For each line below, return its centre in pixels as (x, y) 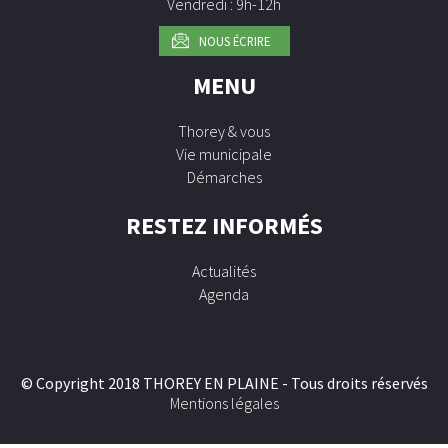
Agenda (224, 294)
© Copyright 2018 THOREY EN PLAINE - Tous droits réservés (224, 383)
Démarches (224, 177)
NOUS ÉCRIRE (234, 41)
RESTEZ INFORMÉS (224, 226)
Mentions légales (224, 403)
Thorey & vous (224, 131)
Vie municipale (224, 154)
